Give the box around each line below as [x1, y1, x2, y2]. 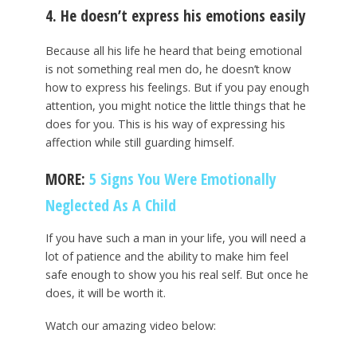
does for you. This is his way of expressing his [45, 116, 285, 132]
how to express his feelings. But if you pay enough [45, 80, 309, 96]
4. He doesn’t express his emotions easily [45, 5, 306, 27]
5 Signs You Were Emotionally [88, 168, 277, 190]
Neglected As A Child [45, 194, 176, 217]
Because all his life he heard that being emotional [45, 43, 302, 59]
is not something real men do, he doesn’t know [45, 61, 291, 77]
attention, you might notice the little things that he [45, 98, 306, 114]
